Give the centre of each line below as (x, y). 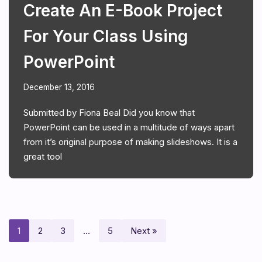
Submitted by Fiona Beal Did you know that (109, 112)
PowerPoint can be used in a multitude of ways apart (129, 127)
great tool (43, 156)
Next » (144, 230)
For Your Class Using (106, 36)
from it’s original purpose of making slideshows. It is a (130, 142)
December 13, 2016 (59, 87)
